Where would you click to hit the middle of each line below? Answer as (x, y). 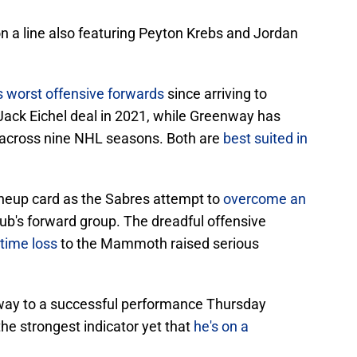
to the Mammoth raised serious (158, 244)
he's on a (221, 327)
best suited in (265, 139)
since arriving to (216, 94)
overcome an (265, 199)
